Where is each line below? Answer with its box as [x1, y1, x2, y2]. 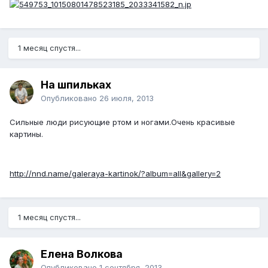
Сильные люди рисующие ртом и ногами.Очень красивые [10, 117, 235, 127]
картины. [10, 129, 43, 139]
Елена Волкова [41, 247, 123, 260]
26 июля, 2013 [99, 93, 154, 103]
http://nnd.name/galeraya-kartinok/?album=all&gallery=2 [10, 168, 221, 178]
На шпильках [41, 78, 111, 91]
